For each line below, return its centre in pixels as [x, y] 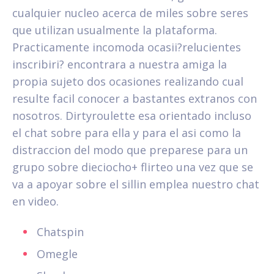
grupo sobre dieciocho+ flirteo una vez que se [133, 167]
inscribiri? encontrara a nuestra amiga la [120, 64]
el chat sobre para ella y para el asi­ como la [127, 132]
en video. [35, 201]
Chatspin [60, 231]
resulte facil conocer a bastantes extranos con [135, 98]
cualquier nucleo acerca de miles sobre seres [130, 13]
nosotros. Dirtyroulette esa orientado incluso [132, 115]
